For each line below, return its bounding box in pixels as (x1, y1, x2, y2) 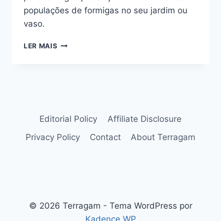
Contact (90, 132, 121, 142)
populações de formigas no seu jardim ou (24, 5, 187, 16)
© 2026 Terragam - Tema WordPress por (29, 201, 192, 211)
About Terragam (131, 132, 196, 142)
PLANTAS (57, 81, 91, 89)
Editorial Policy (39, 113, 98, 124)
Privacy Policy (25, 132, 80, 142)
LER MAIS (24, 42, 58, 50)
